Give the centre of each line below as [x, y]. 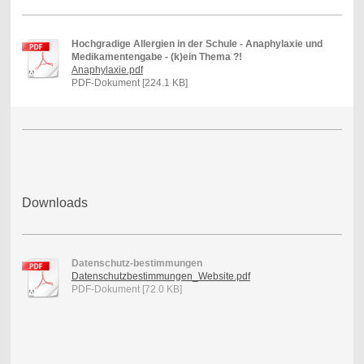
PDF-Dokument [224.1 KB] [129, 83]
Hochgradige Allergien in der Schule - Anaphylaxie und [197, 44]
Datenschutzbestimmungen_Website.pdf [160, 276]
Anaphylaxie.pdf [107, 70]
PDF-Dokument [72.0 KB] [126, 289]
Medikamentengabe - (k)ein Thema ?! [156, 57]
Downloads [54, 202]
